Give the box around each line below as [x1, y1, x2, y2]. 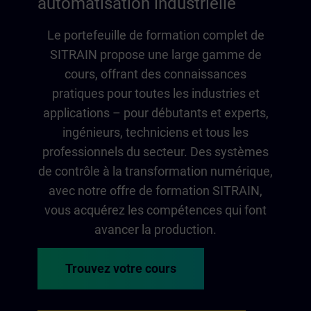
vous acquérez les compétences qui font [44, 203, 267, 218]
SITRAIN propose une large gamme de [49, 47, 262, 62]
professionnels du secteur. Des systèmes [42, 144, 269, 160]
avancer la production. [94, 222, 217, 237]
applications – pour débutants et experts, [42, 106, 269, 121]
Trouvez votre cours [65, 261, 176, 276]
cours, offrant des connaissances [65, 67, 246, 82]
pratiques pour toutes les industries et [51, 86, 260, 101]
